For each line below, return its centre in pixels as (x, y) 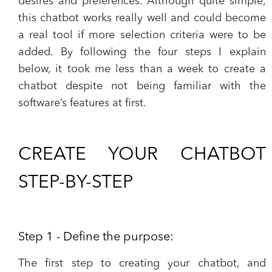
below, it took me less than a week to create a (142, 69)
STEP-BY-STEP (76, 183)
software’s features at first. (82, 103)
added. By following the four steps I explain (142, 52)
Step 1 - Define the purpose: (96, 237)
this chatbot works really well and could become (142, 18)
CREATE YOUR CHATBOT (142, 155)
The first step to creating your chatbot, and (142, 263)
